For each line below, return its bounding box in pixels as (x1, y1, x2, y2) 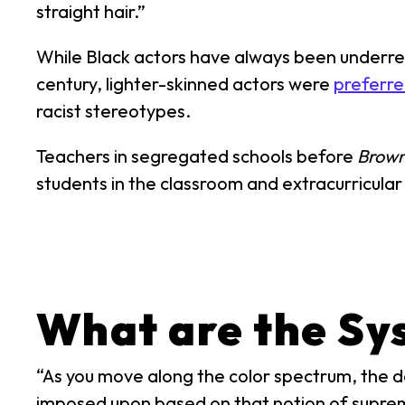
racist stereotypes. (36, 99, 191, 122)
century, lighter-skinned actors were (36, 72, 334, 95)
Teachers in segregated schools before (36, 145, 357, 167)
